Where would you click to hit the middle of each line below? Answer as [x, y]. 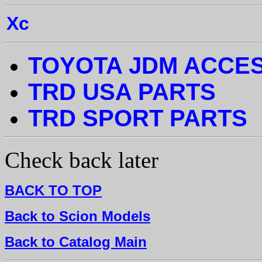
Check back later [82, 160]
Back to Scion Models [77, 216]
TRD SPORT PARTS [138, 118]
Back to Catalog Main [76, 242]
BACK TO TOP [53, 190]
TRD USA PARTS [122, 92]
